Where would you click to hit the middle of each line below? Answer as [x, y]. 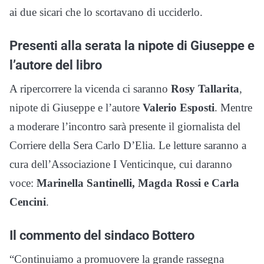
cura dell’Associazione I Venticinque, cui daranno [121, 164]
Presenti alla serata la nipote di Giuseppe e [132, 45]
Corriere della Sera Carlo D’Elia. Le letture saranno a [128, 145]
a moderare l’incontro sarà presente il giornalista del [125, 126]
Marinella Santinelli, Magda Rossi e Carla [138, 183]
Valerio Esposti [179, 107]
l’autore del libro [56, 65]
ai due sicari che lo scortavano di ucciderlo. [106, 12]
